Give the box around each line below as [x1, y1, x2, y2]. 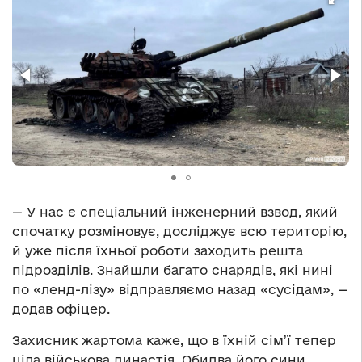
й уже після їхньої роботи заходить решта [12, 243, 303, 259]
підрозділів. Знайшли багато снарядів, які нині [12, 263, 333, 278]
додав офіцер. [12, 301, 110, 317]
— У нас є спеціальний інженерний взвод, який [12, 204, 338, 220]
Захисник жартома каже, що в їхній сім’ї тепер [12, 333, 336, 348]
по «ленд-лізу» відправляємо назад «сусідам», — [12, 282, 348, 297]
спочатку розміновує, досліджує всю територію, [12, 224, 347, 239]
